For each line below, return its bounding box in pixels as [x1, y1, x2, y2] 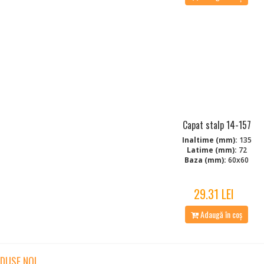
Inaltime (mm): [181, 134, 237, 145]
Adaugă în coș [199, 207, 243, 220]
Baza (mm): [184, 154, 227, 165]
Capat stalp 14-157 [182, 117, 251, 132]
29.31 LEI [193, 184, 234, 203]
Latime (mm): [186, 144, 237, 155]
